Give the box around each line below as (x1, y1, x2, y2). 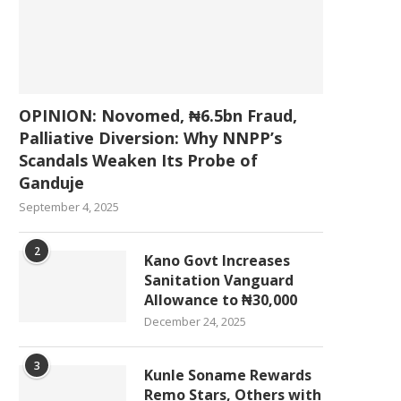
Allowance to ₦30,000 (144, 290, 297, 311)
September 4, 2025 (19, 199, 119, 216)
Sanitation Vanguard (144, 270, 294, 291)
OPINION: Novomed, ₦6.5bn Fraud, (19, 105, 297, 127)
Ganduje (19, 172, 84, 194)
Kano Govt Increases (144, 251, 290, 271)
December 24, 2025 (144, 313, 246, 330)
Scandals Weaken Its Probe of (19, 149, 258, 172)
